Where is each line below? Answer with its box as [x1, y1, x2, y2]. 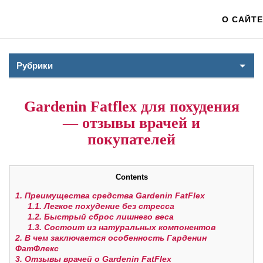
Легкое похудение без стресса [42, 201, 174, 211]
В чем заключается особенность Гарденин [22, 233, 207, 243]
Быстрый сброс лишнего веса [42, 212, 174, 222]
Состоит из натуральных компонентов [42, 222, 215, 232]
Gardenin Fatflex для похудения [23, 98, 240, 115]
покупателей [87, 131, 176, 148]
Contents [115, 173, 148, 181]
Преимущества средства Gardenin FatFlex [22, 191, 205, 201]
